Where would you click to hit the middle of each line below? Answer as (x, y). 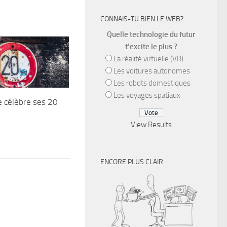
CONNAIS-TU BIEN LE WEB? (142, 19)
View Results (151, 125)
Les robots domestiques (152, 83)
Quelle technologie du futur (151, 34)
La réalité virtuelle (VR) (148, 59)
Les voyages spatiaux (147, 95)
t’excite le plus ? (151, 47)
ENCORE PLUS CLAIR (132, 162)
